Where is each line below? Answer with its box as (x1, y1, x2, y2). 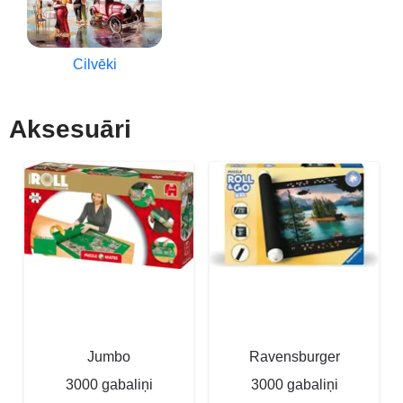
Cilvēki (72, 56, 117, 72)
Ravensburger (248, 348, 340, 364)
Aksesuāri (9, 114, 131, 143)
